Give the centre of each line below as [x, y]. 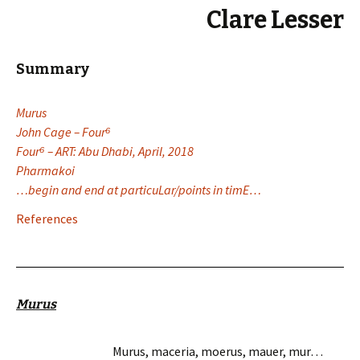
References [47, 219]
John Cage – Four [61, 132]
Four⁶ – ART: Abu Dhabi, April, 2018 [105, 151]
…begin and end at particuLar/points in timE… [139, 190]
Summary [53, 69]
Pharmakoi [45, 170]
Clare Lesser [275, 20]
